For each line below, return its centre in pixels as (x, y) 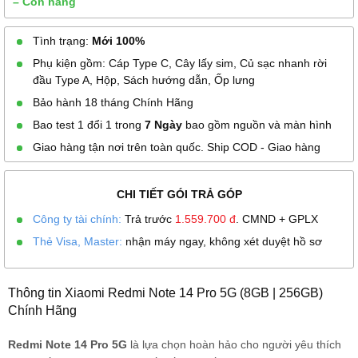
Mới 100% (118, 41)
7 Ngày (163, 125)
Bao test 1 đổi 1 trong (89, 125)
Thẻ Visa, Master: (78, 241)
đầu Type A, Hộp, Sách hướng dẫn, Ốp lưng (144, 80)
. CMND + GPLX (277, 219)
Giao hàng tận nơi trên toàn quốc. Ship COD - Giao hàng (177, 147)
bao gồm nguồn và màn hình (257, 125)
